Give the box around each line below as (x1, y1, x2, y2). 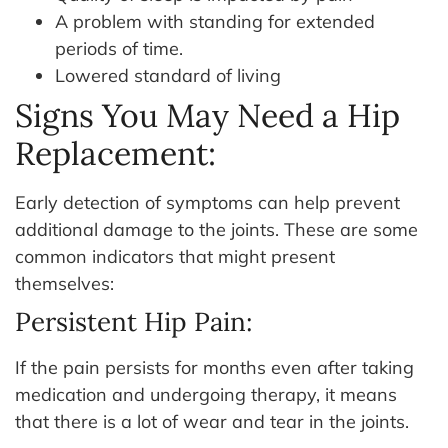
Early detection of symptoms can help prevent (15, 190, 400, 214)
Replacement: (15, 132, 216, 174)
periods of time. (55, 36, 183, 60)
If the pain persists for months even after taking (15, 355, 414, 379)
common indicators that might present (15, 244, 335, 268)
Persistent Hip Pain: (15, 304, 253, 338)
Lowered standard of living (55, 63, 281, 87)
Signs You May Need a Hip (15, 94, 400, 136)
